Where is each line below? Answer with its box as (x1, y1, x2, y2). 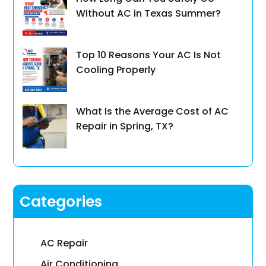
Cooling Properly (76, 63, 156, 77)
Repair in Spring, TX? (76, 119, 174, 134)
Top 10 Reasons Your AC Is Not (76, 48, 221, 62)
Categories (20, 191, 103, 213)
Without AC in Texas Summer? (76, 7, 221, 21)
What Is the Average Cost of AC (76, 104, 229, 119)
